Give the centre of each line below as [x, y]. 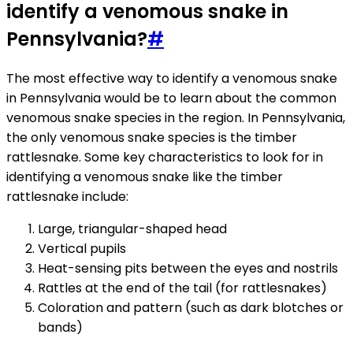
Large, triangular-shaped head [132, 229]
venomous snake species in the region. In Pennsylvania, [176, 118]
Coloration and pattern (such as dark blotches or [191, 308]
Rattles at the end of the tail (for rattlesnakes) [182, 288]
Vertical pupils [82, 249]
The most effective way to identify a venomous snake [172, 79]
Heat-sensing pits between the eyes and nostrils [188, 269]
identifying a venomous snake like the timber [145, 177]
